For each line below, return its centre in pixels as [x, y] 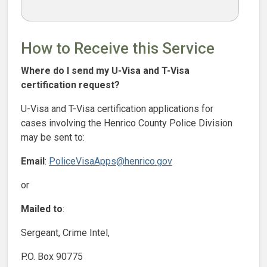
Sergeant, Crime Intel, [65, 232]
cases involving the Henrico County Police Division [127, 123]
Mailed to [42, 209]
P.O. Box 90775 [52, 256]
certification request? [70, 85]
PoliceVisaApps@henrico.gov [111, 161]
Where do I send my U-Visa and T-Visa [105, 70]
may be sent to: [53, 137]
